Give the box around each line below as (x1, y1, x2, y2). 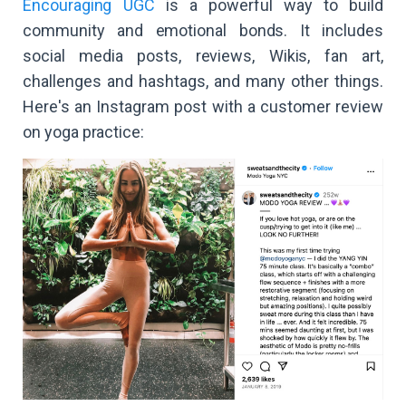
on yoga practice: (23, 121, 145, 141)
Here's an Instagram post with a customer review (23, 96, 383, 116)
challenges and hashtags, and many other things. (23, 71, 383, 91)
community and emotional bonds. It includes (23, 20, 383, 40)
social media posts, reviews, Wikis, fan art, (23, 45, 383, 65)
